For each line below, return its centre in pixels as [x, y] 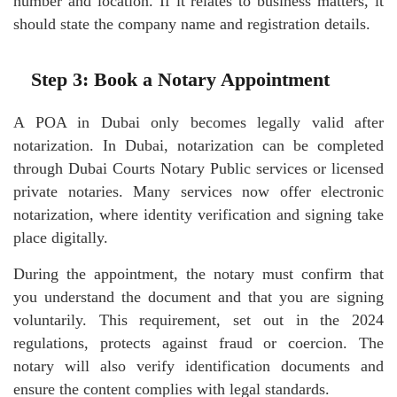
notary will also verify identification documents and [198, 366]
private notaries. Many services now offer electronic [198, 191]
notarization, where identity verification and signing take [198, 214]
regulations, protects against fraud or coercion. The [198, 343]
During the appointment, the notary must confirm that [198, 273]
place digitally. [61, 237]
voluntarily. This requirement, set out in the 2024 [198, 319]
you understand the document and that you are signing [198, 296]
